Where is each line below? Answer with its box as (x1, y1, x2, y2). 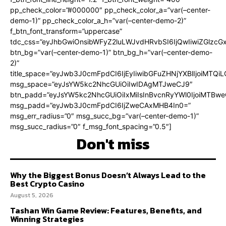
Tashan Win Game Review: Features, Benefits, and (10, 204, 202, 217)
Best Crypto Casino (10, 178, 84, 190)
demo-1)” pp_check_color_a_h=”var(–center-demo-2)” (10, 16, 186, 25)
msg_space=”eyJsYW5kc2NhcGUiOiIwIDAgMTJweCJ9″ (10, 80, 193, 89)
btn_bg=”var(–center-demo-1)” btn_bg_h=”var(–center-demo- (10, 48, 212, 57)
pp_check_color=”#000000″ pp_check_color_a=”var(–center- (10, 6, 210, 15)
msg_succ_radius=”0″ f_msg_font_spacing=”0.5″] (10, 122, 172, 131)
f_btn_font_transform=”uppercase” (10, 27, 122, 36)
